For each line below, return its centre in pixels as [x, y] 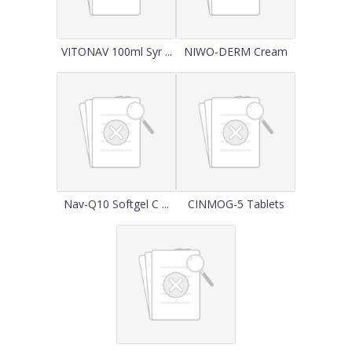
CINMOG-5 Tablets [236, 204]
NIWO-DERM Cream [236, 51]
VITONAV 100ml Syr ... [116, 51]
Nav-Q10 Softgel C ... [116, 204]
